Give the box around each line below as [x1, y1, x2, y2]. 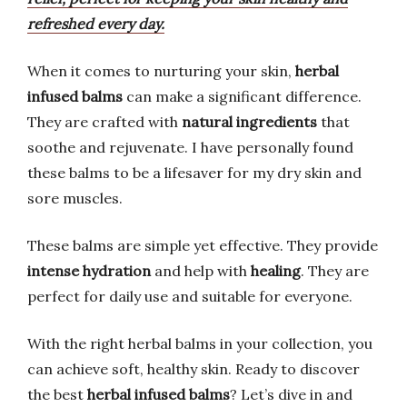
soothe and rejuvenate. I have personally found [27, 138, 353, 156]
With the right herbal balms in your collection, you [27, 334, 372, 352]
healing [251, 262, 301, 280]
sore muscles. [27, 189, 123, 207]
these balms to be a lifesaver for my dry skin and [27, 164, 362, 182]
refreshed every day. [27, 15, 164, 33]
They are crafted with [27, 113, 182, 131]
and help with [151, 262, 251, 280]
